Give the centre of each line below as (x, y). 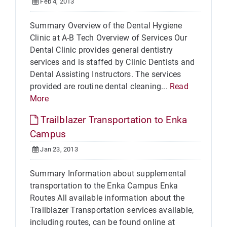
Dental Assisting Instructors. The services (106, 74)
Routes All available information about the (107, 198)
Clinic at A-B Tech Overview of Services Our (109, 38)
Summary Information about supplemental (108, 174)
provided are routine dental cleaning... (100, 86)
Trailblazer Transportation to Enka (113, 120)
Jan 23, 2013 (58, 149)
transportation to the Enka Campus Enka (104, 186)
